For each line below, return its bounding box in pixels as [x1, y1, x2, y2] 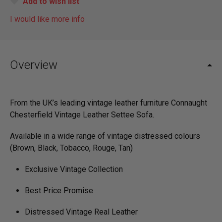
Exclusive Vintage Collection [25, 165, 123, 174]
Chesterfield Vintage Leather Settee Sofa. [10, 110, 154, 119]
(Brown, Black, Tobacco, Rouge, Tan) [10, 143, 133, 153]
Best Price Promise [25, 186, 93, 196]
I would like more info [10, 14, 85, 24]
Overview [10, 57, 57, 72]
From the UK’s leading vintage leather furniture [10, 98, 169, 108]
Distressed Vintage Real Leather [25, 207, 138, 217]
